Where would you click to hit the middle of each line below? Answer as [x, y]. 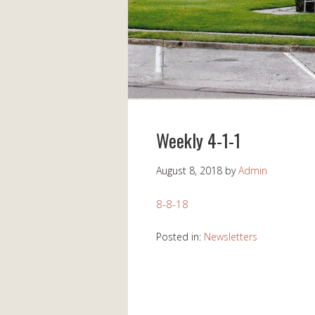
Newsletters [231, 237]
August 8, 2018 [189, 171]
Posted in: [180, 237]
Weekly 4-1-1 [198, 141]
